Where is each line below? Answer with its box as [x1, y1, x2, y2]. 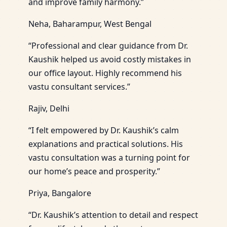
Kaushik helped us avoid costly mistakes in [28, 53, 191, 65]
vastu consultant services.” [28, 81, 130, 92]
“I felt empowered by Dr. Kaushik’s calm [28, 124, 179, 136]
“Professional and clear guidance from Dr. [28, 40, 188, 51]
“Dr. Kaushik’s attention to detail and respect [28, 209, 198, 220]
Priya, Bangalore [28, 187, 91, 199]
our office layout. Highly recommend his [28, 67, 182, 79]
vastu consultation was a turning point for [28, 152, 190, 163]
